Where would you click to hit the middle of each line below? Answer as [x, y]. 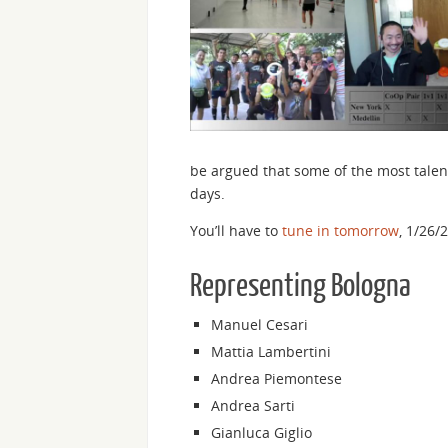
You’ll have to [236, 230]
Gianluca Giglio [261, 432]
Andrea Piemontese [276, 378]
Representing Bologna [300, 285]
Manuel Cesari [259, 324]
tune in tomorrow [340, 230]
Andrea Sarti [253, 405]
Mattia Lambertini [271, 351]
